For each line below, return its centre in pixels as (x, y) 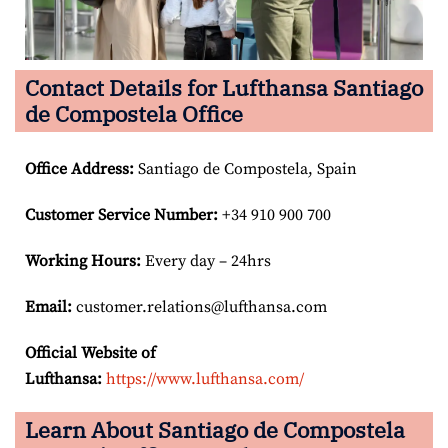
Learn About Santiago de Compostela (215, 429)
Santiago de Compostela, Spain (245, 168)
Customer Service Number (119, 214)
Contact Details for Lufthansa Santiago (224, 87)
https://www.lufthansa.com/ (205, 378)
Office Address (77, 168)
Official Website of (90, 352)
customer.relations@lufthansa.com (199, 306)
